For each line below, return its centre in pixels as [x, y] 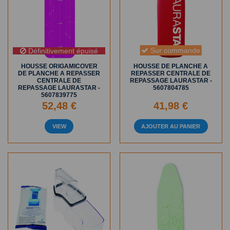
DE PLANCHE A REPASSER [59, 74]
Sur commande [175, 50]
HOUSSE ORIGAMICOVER [59, 66]
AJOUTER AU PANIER [171, 126]
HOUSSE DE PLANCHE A [171, 66]
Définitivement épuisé [62, 51]
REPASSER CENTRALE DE [171, 74]
